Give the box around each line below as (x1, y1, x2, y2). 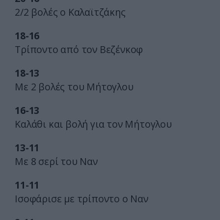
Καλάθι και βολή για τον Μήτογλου (15, 117, 172, 131)
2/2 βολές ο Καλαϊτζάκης (15, 5, 126, 19)
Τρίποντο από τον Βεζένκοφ (15, 43, 143, 56)
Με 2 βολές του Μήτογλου (15, 80, 134, 94)
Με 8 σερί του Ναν (15, 155, 98, 168)
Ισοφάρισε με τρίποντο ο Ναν (15, 192, 148, 206)
